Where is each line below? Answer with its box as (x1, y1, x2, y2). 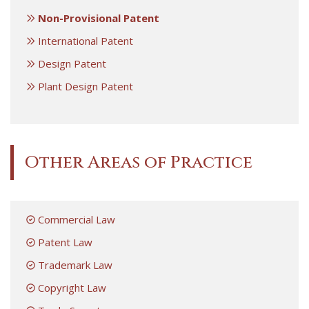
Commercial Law (38, 212, 115, 226)
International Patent (38, 33, 133, 48)
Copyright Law (38, 280, 106, 295)
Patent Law (38, 235, 92, 249)
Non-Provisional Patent (38, 10, 159, 25)
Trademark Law (38, 257, 112, 272)
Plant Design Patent (38, 79, 133, 93)
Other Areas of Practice (24, 150, 252, 174)
